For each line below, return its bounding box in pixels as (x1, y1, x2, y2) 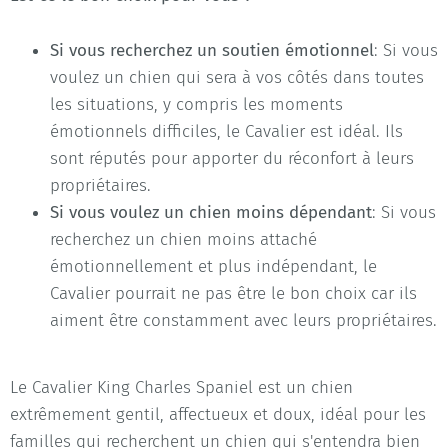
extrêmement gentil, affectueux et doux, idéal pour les (10, 403, 426, 425)
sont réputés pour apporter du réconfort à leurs (50, 147, 414, 169)
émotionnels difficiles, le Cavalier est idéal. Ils (50, 120, 403, 142)
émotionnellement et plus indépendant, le (50, 255, 377, 277)
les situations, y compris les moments (50, 93, 343, 115)
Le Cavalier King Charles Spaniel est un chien (10, 376, 353, 398)
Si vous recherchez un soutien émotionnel (50, 39, 374, 61)
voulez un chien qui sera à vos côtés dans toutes (50, 66, 424, 88)
